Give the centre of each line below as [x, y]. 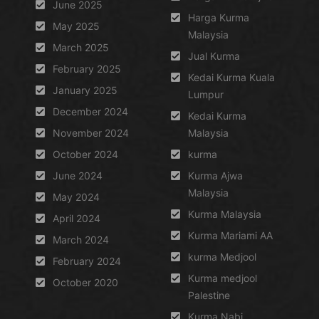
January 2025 [85, 90]
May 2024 [76, 197]
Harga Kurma [219, 17]
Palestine [209, 295]
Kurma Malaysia [225, 214]
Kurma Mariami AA [230, 235]
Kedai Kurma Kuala [231, 77]
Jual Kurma [214, 56]
